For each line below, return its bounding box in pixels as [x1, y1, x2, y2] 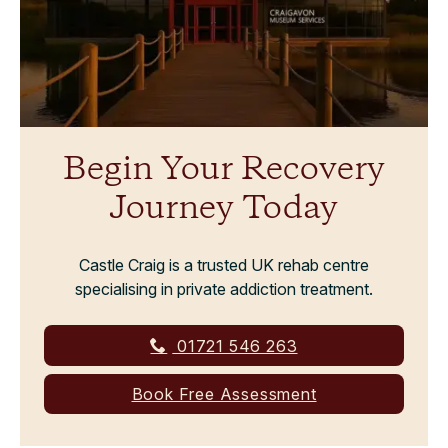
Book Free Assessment [131, 383, 317, 404]
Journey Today [110, 186, 338, 232]
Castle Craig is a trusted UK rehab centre [79, 254, 369, 275]
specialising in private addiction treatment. [75, 278, 373, 299]
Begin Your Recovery [63, 147, 385, 193]
